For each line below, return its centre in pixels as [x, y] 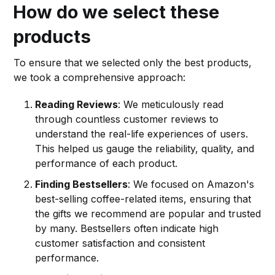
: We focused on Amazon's [191, 184]
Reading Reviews [77, 104]
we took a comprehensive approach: [100, 77]
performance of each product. [107, 163]
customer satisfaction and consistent [120, 243]
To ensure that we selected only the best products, [133, 62]
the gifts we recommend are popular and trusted [148, 213]
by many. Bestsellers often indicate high [127, 228]
